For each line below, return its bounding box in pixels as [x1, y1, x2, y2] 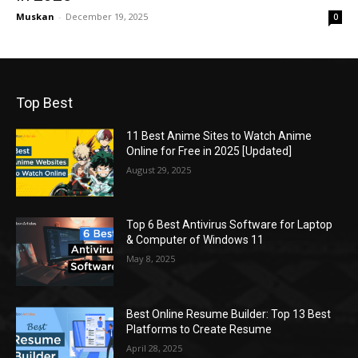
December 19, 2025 [66, 10, 148, 22]
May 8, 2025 [126, 253, 176, 265]
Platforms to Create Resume [126, 322, 272, 336]
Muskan [16, 10, 54, 22]
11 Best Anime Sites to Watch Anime [126, 129, 312, 142]
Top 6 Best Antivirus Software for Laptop [126, 218, 333, 232]
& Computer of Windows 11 [126, 233, 265, 247]
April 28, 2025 [126, 341, 183, 354]
